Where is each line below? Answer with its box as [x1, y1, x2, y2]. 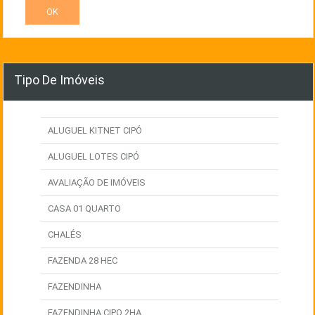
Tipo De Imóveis [14, 72, 105, 87]
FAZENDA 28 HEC [48, 255, 117, 266]
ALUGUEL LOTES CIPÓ [48, 150, 139, 162]
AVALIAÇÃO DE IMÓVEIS [48, 176, 146, 188]
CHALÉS [48, 229, 82, 240]
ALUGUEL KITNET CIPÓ [48, 124, 142, 136]
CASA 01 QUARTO [48, 202, 121, 214]
